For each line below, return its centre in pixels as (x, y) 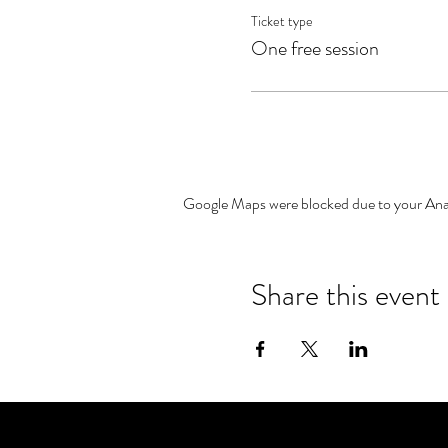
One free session (314, 49)
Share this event (345, 295)
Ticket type (281, 21)
